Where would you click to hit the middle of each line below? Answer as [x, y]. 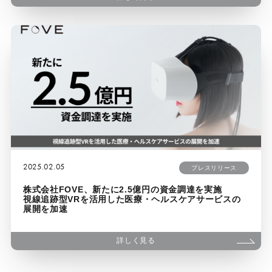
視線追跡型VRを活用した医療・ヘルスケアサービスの [132, 199]
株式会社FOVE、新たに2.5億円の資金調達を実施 [122, 189]
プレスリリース [214, 168]
